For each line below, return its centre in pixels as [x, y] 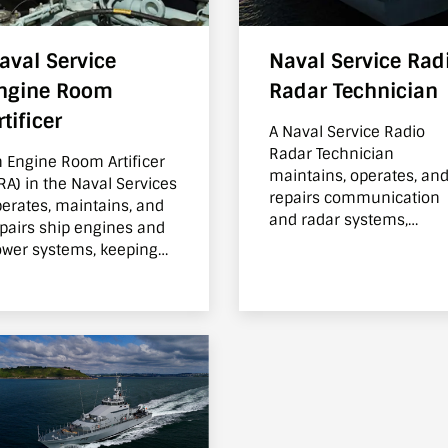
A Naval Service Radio [347, 132]
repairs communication [354, 198]
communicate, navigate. [356, 264]
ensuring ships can [339, 242]
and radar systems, [338, 220]
